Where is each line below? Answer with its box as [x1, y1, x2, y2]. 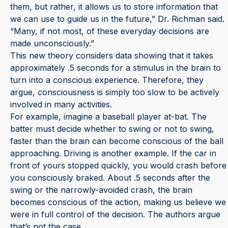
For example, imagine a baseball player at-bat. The [10, 111, 207, 122]
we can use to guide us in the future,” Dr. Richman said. [10, 13, 224, 24]
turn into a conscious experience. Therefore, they [10, 74, 204, 85]
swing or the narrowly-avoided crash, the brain [10, 184, 192, 195]
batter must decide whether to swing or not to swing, [10, 123, 214, 134]
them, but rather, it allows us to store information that [10, 1, 218, 12]
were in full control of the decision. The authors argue [10, 209, 220, 219]
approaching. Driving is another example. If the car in [10, 148, 216, 158]
